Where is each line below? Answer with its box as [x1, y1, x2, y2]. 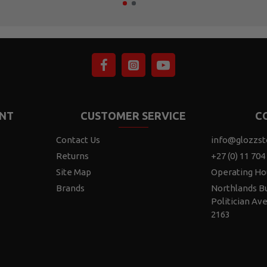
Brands [55, 183, 85, 194]
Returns [55, 151, 89, 162]
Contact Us [55, 135, 100, 145]
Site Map [55, 167, 91, 178]
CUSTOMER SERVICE [80, 110, 187, 122]
